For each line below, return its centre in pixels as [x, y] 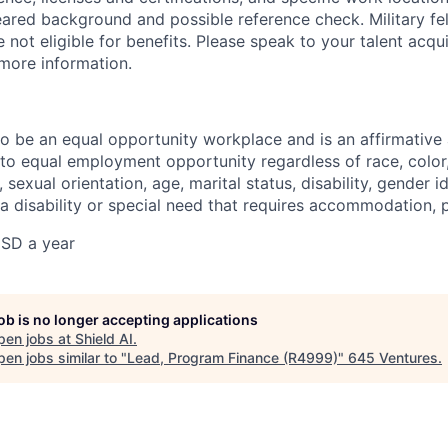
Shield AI [104, 339]
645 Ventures [393, 358]
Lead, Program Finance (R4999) [232, 358]
